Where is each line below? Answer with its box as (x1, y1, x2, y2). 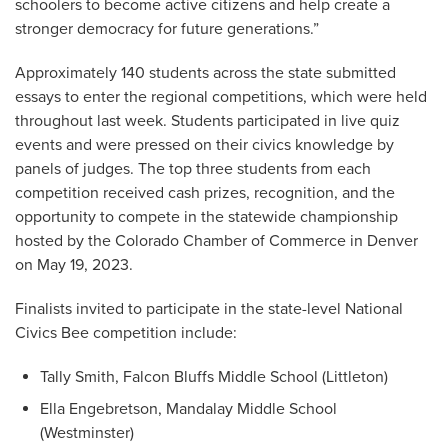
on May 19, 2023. (15, 255, 133, 275)
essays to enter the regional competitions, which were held (15, 87, 427, 107)
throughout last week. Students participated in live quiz (15, 111, 400, 131)
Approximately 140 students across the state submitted (15, 63, 396, 83)
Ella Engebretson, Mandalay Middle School (40, 399, 337, 419)
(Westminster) (40, 423, 134, 443)
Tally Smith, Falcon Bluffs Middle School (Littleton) (40, 367, 388, 387)
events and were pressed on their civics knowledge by (15, 135, 394, 155)
